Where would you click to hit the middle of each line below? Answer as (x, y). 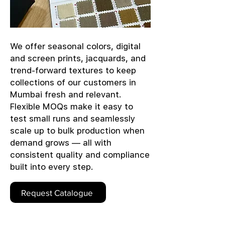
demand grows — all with (61, 143)
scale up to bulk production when (77, 131)
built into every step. (52, 167)
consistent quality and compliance (80, 155)
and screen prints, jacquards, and (78, 58)
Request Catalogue (57, 192)
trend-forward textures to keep (73, 70)
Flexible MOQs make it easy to (72, 106)
